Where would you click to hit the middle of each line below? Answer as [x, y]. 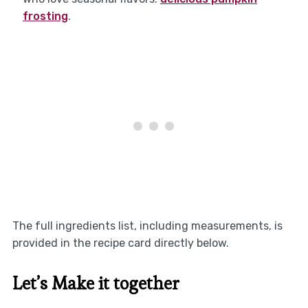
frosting [45, 16]
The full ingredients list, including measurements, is [147, 225]
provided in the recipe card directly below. [120, 243]
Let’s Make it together [96, 283]
